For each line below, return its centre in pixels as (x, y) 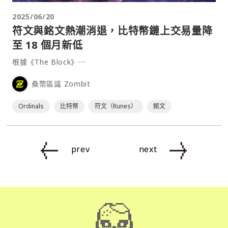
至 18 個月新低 (48, 45)
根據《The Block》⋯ (49, 62)
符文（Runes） (116, 106)
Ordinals (31, 106)
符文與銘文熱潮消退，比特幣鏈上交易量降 (112, 31)
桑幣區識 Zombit (61, 84)
